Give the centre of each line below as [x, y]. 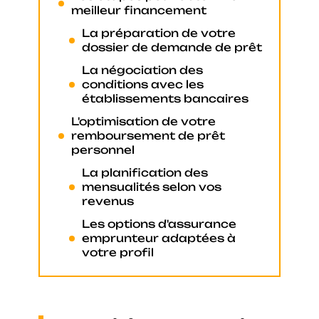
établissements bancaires [165, 98]
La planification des [145, 172]
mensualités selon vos [152, 187]
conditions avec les [143, 84]
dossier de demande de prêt [172, 47]
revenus [108, 201]
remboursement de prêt [148, 135]
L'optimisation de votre [143, 121]
